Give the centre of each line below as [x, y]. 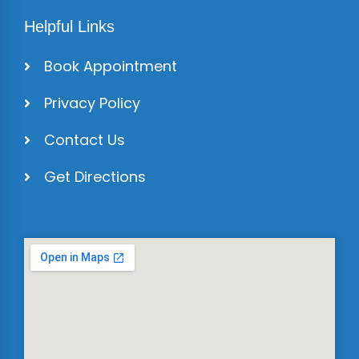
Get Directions [95, 176]
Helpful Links [69, 26]
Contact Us [85, 139]
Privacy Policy [92, 103]
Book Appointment [111, 66]
